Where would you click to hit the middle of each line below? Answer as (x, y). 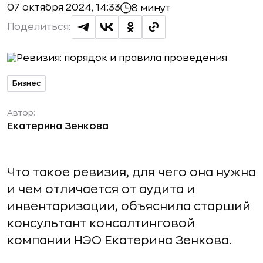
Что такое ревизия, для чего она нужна (131, 172)
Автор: (21, 113)
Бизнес (26, 83)
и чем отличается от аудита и (101, 189)
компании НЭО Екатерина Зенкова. (119, 240)
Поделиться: (39, 27)
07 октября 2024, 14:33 (64, 8)
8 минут (151, 8)
